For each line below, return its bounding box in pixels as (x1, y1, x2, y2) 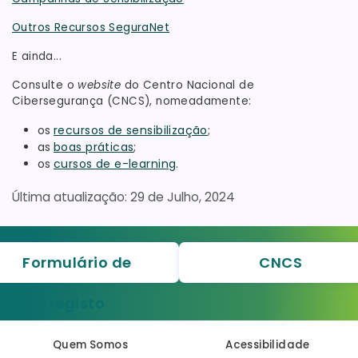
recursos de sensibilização (54, 122, 208, 139)
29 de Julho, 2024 (130, 189, 235, 206)
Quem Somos (52, 336, 129, 352)
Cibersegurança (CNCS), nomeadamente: (12, 93, 252, 109)
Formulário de (22, 253, 133, 273)
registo (49, 293, 105, 314)
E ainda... (12, 49, 62, 65)
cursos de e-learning (54, 156, 177, 173)
